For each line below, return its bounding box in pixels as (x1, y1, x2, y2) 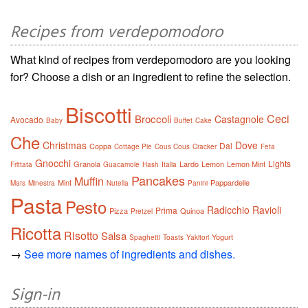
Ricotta (10, 220, 61, 245)
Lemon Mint (227, 157, 265, 169)
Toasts (163, 232, 184, 242)
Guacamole (103, 159, 140, 169)
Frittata (10, 159, 32, 169)
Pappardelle (210, 176, 250, 188)
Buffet (174, 115, 192, 125)
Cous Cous (155, 141, 190, 151)
